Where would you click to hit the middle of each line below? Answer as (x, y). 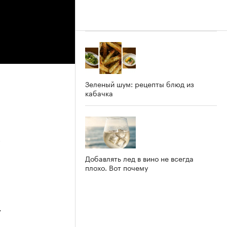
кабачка (99, 92)
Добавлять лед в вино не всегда (139, 158)
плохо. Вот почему (117, 167)
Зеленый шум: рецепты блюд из (140, 83)
